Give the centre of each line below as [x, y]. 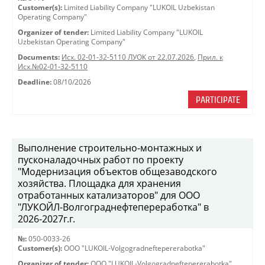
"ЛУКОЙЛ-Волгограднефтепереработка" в [113, 207]
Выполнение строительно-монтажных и [110, 148]
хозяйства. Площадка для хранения [99, 183]
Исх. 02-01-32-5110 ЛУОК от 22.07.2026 [128, 57]
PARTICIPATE [218, 100]
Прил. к [210, 57]
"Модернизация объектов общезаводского [117, 172]
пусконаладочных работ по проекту [101, 160]
